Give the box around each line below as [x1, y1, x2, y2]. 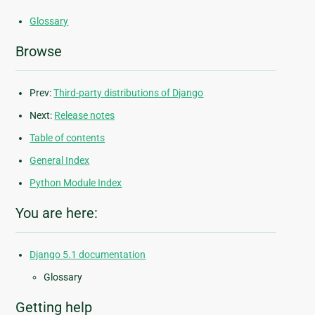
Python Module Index [30, 177, 122, 189]
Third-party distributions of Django [53, 87, 204, 99]
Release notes [54, 110, 115, 122]
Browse [15, 43, 63, 60]
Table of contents [30, 132, 105, 144]
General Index [30, 155, 90, 167]
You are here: [15, 205, 98, 222]
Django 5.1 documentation [30, 249, 146, 261]
